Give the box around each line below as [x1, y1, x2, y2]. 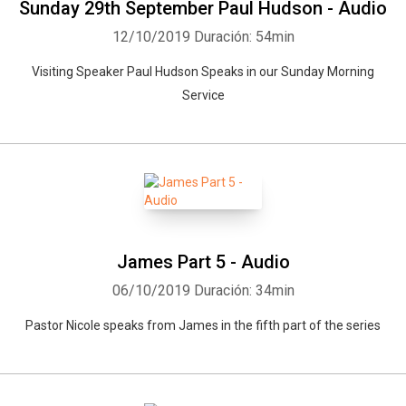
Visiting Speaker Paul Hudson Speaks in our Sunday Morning [32, 64, 374, 79]
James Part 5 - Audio [116, 251, 290, 273]
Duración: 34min [193, 282, 295, 299]
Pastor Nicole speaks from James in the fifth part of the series [25, 318, 381, 333]
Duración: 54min [193, 28, 295, 45]
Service [181, 88, 225, 102]
